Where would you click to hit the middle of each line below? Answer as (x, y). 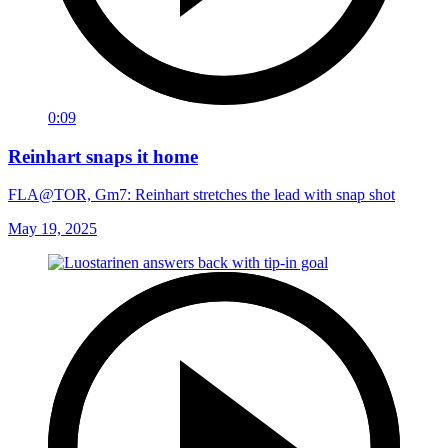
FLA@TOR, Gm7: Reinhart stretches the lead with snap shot (201, 195)
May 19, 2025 (52, 229)
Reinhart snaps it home (103, 156)
